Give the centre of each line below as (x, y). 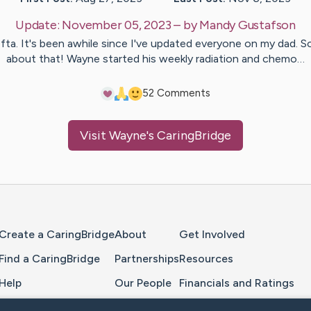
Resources (206, 258)
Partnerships (147, 258)
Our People (143, 283)
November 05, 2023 (117, 25)
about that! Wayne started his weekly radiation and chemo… (155, 59)
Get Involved (212, 235)
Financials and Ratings (237, 283)
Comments (182, 93)
